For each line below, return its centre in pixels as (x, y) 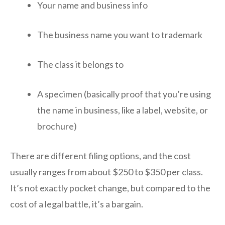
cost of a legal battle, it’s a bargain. (77, 204)
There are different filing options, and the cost (100, 156)
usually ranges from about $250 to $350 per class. (106, 172)
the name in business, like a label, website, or (123, 110)
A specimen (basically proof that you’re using (124, 94)
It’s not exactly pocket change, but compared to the (110, 188)
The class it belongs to (80, 65)
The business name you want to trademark (120, 35)
